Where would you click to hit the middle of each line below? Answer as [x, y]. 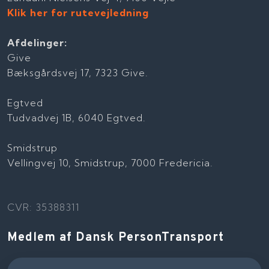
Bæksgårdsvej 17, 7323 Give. [78, 72]
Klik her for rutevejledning [78, 12]
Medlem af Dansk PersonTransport [116, 237]
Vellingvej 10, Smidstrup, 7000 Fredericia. [110, 162]
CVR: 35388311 [44, 207]
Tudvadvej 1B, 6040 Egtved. [77, 117]
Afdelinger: [38, 42]
